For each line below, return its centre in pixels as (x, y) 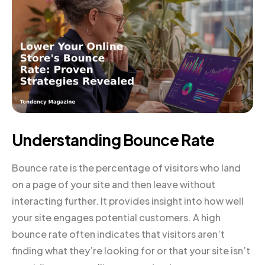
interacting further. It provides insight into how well (128, 201)
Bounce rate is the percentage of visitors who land (126, 167)
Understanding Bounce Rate (113, 140)
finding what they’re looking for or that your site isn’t (131, 250)
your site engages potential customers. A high (116, 217)
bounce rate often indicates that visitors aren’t (118, 234)
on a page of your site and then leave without (114, 184)
